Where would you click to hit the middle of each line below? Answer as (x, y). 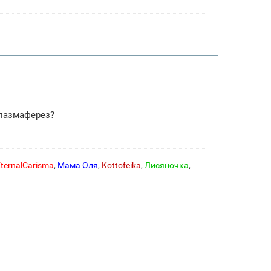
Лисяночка (167, 165)
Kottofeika (121, 165)
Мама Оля (78, 165)
